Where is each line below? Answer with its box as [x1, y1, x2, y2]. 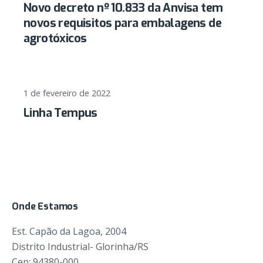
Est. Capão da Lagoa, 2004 [12, 225, 126, 238]
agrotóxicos [23, 30, 87, 46]
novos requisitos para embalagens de [23, 15, 221, 31]
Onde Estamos [12, 200, 79, 213]
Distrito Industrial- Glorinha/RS [12, 240, 149, 254]
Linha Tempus [23, 105, 97, 122]
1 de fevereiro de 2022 [23, 87, 110, 99]
